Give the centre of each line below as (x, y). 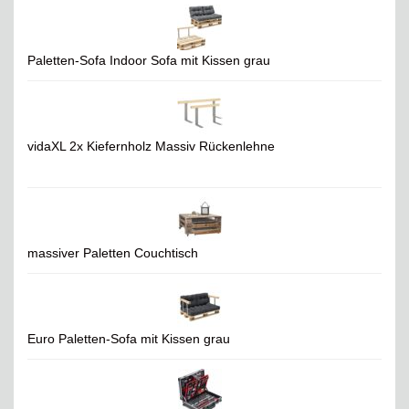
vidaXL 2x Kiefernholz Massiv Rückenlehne (151, 147)
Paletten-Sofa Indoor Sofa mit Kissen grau (149, 61)
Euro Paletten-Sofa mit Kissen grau (129, 339)
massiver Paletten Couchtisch (113, 253)
